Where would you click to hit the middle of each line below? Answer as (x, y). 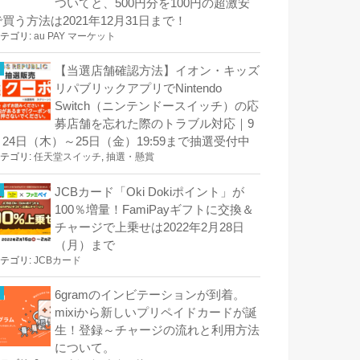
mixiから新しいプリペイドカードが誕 (156, 312)
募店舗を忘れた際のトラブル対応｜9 (154, 124)
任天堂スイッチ (67, 157)
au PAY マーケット (75, 37)
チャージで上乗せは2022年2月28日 (149, 227)
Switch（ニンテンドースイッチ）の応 (157, 106)
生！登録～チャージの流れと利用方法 (157, 330)
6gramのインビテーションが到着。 (150, 295)
